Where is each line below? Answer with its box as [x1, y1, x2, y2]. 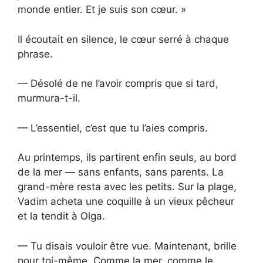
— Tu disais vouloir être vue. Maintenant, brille [18, 240, 237, 252]
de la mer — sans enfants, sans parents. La [18, 166, 224, 178]
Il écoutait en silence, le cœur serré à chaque [18, 33, 229, 45]
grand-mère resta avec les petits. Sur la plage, [18, 181, 237, 193]
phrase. [18, 48, 53, 60]
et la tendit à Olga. [18, 210, 105, 222]
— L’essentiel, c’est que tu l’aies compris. [18, 122, 208, 134]
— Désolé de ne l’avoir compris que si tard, [18, 77, 218, 90]
